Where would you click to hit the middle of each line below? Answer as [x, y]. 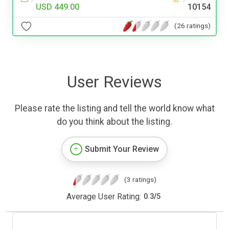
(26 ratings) [192, 26]
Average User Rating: [104, 196]
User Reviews [114, 82]
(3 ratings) [140, 179]
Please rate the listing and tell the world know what [114, 108]
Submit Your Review [122, 149]
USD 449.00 [58, 7]
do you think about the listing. [114, 121]
